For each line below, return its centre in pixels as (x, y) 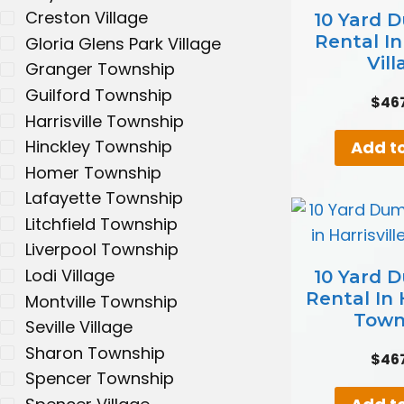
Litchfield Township (101, 224)
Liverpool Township (102, 250)
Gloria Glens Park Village (123, 43)
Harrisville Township (105, 121)
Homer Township (93, 172)
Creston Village (87, 18)
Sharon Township (95, 353)
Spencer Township (100, 379)
